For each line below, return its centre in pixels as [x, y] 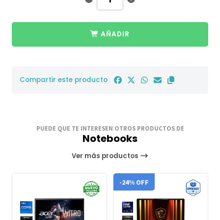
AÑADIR [115, 34]
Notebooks [110, 139]
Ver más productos [106, 156]
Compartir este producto [64, 80]
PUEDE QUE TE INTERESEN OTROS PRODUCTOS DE [110, 128]
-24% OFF [134, 182]
